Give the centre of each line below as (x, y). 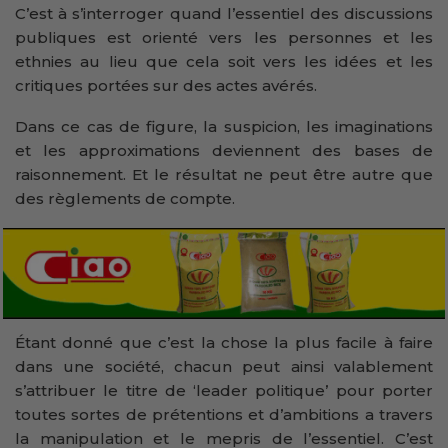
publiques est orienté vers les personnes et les (224, 38)
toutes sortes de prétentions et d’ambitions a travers (224, 415)
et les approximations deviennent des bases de (224, 151)
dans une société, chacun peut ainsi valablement (224, 367)
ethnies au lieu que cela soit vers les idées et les (224, 62)
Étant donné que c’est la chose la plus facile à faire (224, 343)
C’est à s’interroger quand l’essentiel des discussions (224, 14)
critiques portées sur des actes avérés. (166, 86)
